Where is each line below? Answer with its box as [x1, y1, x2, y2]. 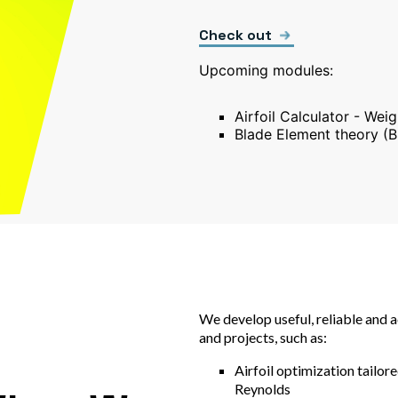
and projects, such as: [199, 329, 327, 346]
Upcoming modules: [199, 61, 333, 79]
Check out [199, 26, 272, 44]
